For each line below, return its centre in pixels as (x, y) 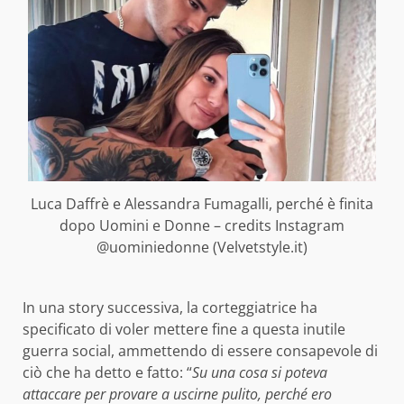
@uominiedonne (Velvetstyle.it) (202, 247)
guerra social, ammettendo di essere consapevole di (200, 350)
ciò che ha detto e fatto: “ (107, 372)
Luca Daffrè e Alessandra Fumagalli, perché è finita (202, 203)
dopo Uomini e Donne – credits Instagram (202, 225)
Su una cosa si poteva (260, 372)
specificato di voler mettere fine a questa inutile (184, 329)
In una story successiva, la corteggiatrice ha (170, 307)
